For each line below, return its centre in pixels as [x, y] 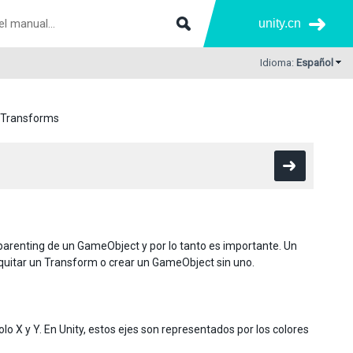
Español [315, 63]
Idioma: [278, 63]
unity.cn [280, 23]
